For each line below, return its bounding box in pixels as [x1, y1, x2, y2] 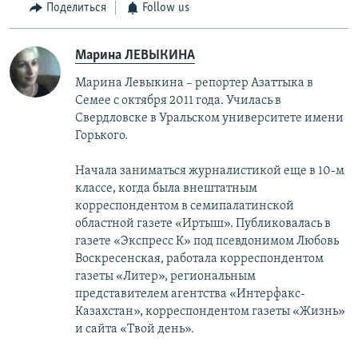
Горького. [75, 129, 128, 142]
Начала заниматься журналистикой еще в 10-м [75, 164, 344, 177]
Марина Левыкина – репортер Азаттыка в [75, 76, 313, 89]
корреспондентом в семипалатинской [75, 199, 294, 213]
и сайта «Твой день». [75, 322, 194, 336]
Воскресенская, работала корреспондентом [75, 252, 324, 265]
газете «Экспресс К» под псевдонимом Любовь [75, 234, 339, 248]
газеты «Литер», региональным [75, 269, 256, 283]
